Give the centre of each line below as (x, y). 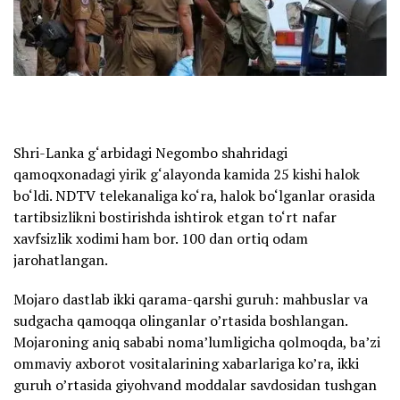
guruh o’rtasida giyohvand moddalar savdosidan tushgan (195, 384)
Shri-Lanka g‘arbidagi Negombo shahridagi (150, 152)
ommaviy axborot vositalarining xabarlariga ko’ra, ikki (186, 363)
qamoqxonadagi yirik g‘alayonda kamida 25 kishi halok (187, 174)
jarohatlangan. (61, 259)
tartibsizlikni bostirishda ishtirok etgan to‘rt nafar (175, 217)
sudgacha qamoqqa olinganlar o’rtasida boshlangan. (180, 320)
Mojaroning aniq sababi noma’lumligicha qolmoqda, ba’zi (197, 342)
